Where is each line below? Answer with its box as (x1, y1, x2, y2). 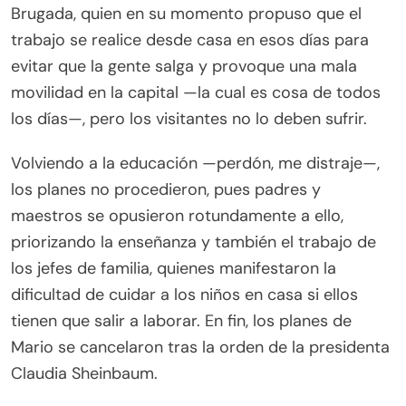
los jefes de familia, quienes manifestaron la (11, 257, 336, 280)
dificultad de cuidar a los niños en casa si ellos (11, 284, 358, 306)
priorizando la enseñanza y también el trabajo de (11, 231, 376, 254)
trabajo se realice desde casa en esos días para (11, 29, 369, 52)
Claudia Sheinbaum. (11, 362, 158, 385)
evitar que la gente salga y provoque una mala (11, 55, 357, 78)
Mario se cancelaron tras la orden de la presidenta (11, 336, 390, 359)
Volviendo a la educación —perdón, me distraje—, (11, 152, 380, 175)
